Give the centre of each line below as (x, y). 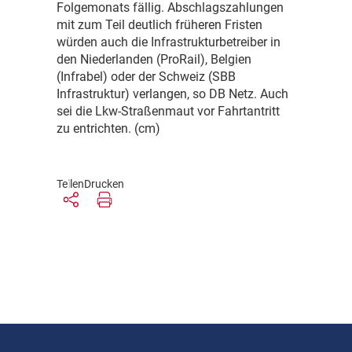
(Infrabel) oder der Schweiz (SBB (146, 77)
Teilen (70, 184)
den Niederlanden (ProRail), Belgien (154, 60)
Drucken (104, 184)
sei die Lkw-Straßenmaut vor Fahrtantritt (168, 112)
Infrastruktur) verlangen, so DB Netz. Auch (172, 94)
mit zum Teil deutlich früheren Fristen (159, 25)
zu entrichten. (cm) (108, 129)
